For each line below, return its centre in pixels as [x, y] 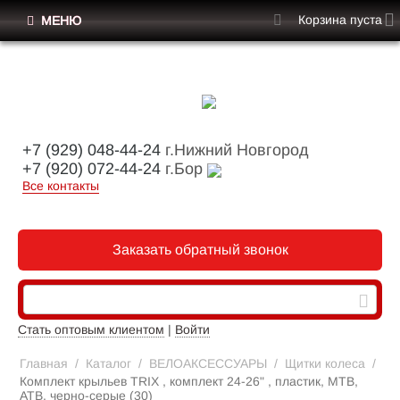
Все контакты [61, 186]
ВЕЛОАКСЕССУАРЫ [208, 364]
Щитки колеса [325, 364]
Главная [44, 364]
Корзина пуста [340, 20]
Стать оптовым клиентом [91, 330]
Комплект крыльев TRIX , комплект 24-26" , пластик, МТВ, [189, 382]
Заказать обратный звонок [200, 250]
